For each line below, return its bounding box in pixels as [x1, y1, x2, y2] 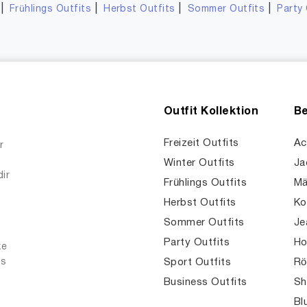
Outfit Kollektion [164, 107, 259, 116]
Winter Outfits [164, 158, 235, 168]
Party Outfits [164, 238, 230, 247]
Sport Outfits [164, 258, 232, 267]
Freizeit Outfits [164, 138, 239, 148]
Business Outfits [164, 278, 247, 287]
